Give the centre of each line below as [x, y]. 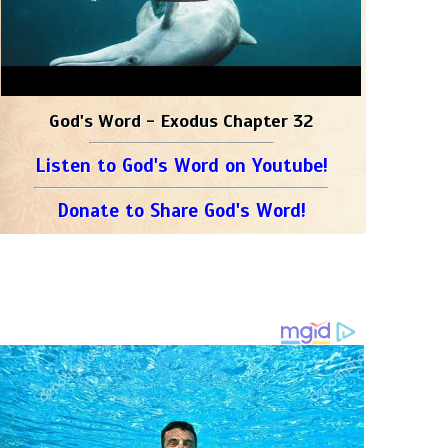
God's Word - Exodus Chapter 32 [181, 121]
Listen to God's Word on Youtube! [181, 165]
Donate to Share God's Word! [181, 210]
